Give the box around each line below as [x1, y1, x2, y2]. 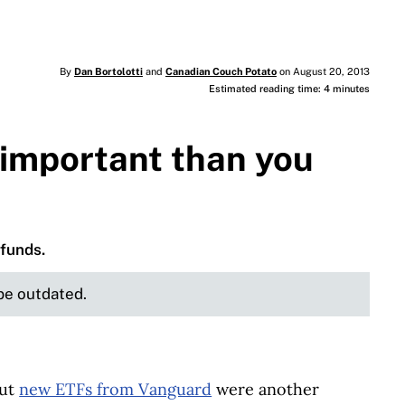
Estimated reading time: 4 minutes [208, 83, 370, 95]
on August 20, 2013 [276, 66, 370, 78]
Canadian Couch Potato [165, 66, 277, 78]
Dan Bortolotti [73, 66, 143, 78]
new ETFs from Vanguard [19, 378, 212, 400]
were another [212, 378, 320, 400]
